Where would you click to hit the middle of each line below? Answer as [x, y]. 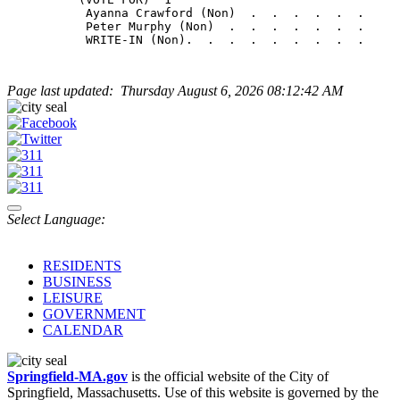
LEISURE [73, 298]
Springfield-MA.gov [67, 377]
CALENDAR [83, 330]
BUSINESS [77, 282]
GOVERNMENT [94, 314]
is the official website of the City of [228, 377]
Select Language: [56, 220]
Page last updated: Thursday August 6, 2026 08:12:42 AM [175, 91]
